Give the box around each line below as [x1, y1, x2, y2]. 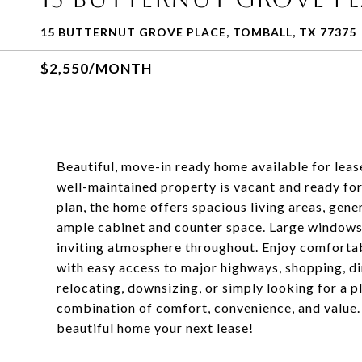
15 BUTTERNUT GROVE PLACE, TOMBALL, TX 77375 [40, 25, 356, 39]
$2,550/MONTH [40, 60, 152, 77]
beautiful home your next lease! [57, 320, 254, 335]
